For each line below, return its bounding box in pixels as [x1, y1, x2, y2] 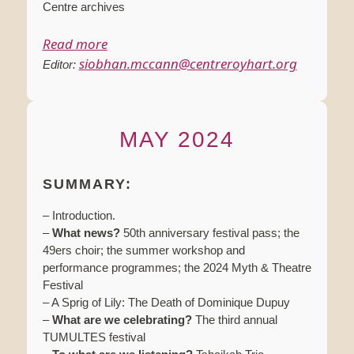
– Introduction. [42, 209, 115, 223]
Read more [42, 35, 107, 54]
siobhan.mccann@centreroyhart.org [78, 55, 297, 73]
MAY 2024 [119, 127, 235, 153]
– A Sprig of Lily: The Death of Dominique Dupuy [42, 296, 290, 310]
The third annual [191, 313, 277, 327]
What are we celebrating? [51, 313, 192, 327]
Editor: [42, 58, 76, 72]
